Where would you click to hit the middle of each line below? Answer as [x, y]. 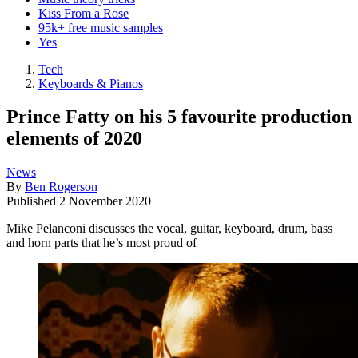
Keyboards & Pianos [91, 83]
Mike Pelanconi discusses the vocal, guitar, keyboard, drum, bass [169, 229]
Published [33, 201]
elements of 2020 [74, 139]
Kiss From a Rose [84, 13]
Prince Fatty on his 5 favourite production [179, 117]
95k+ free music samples [101, 27]
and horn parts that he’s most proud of [101, 243]
